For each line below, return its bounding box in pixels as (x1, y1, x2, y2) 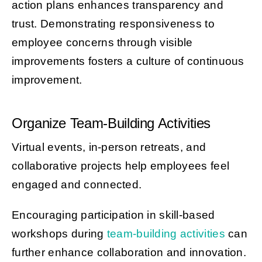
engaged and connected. (11, 178, 145, 191)
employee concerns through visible (11, 36, 193, 49)
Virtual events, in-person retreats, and (11, 140, 206, 153)
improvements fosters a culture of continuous (11, 54, 244, 67)
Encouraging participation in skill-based (11, 208, 215, 221)
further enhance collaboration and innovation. (11, 246, 246, 258)
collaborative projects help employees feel (11, 159, 230, 172)
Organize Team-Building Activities (11, 115, 211, 131)
